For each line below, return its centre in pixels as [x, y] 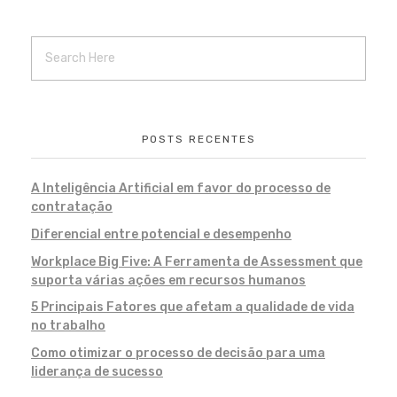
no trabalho [68, 326]
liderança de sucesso [97, 372]
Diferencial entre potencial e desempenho [161, 234]
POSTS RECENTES [198, 139]
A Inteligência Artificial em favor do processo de [181, 188]
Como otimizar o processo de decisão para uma [178, 354]
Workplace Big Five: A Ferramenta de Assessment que [197, 261]
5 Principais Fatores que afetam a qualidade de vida [193, 307]
